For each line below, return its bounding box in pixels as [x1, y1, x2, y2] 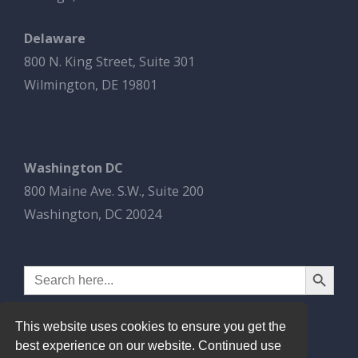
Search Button [304, 259, 335, 272]
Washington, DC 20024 [24, 205, 161, 224]
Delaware [24, 30, 86, 48]
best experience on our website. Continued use [15, 338, 282, 352]
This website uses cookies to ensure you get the [15, 319, 287, 333]
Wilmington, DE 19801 [24, 76, 157, 94]
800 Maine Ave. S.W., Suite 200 [24, 182, 204, 201]
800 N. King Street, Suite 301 [24, 53, 195, 71]
